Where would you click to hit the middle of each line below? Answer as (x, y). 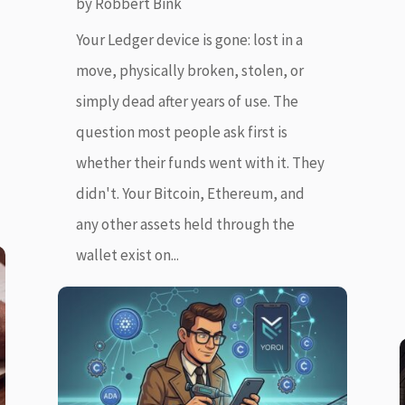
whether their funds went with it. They (200, 163)
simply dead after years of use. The (187, 102)
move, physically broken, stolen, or (189, 71)
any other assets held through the (185, 225)
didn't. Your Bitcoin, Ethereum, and (190, 194)
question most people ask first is (181, 132)
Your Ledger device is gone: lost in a (189, 40)
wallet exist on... (127, 255)
